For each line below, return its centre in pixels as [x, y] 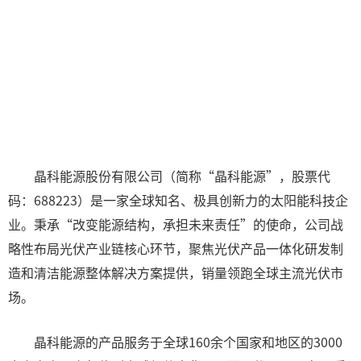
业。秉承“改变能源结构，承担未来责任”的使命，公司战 [176, 224]
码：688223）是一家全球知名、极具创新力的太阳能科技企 [178, 200]
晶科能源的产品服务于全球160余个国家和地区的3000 [175, 342]
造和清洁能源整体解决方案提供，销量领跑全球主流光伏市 [176, 272]
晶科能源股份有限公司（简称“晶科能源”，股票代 [169, 176]
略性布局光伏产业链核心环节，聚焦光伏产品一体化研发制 [176, 248]
